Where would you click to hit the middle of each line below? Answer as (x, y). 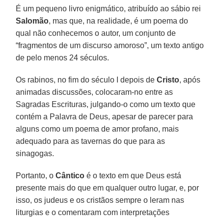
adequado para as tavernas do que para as (91, 141)
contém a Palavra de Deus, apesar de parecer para (105, 116)
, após (190, 80)
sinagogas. (35, 153)
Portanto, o (36, 175)
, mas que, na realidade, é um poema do (119, 21)
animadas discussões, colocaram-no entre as (95, 92)
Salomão (32, 21)
